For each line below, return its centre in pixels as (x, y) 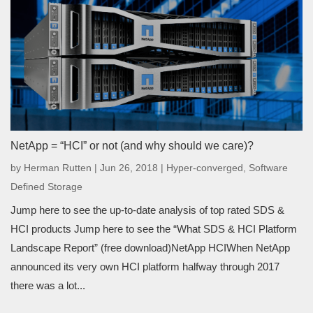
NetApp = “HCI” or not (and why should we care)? (132, 145)
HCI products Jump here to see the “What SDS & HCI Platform (154, 228)
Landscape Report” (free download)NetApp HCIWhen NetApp (150, 247)
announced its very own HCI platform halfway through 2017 (145, 266)
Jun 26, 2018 (129, 167)
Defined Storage (46, 186)
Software (268, 167)
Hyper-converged (205, 167)
